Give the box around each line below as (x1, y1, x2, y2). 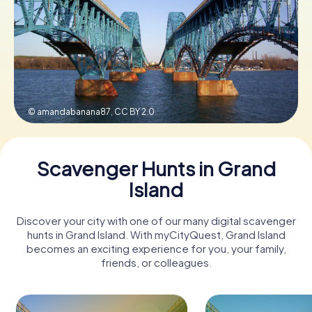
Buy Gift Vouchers (111, 7, 201, 21)
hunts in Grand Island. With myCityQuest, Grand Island (26, 227, 286, 241)
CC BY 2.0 (114, 106, 155, 117)
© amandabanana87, (28, 106, 114, 117)
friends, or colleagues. (100, 255, 212, 269)
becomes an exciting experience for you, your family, (26, 241, 286, 255)
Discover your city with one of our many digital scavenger (16, 213, 296, 227)
